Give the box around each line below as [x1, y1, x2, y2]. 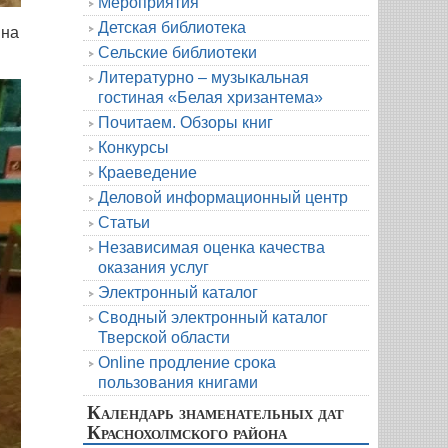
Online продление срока [98, 353, 276, 371]
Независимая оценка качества [98, 238, 325, 256]
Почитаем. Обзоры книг [98, 113, 273, 131]
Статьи [98, 213, 150, 231]
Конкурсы [98, 138, 169, 156]
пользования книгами [98, 373, 258, 391]
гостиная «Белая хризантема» [98, 88, 323, 106]
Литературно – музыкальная [98, 68, 309, 86]
